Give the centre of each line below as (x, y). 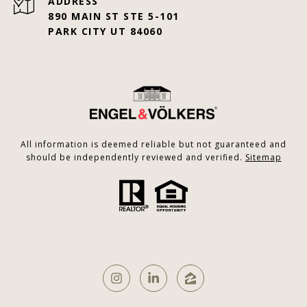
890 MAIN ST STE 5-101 (114, 16)
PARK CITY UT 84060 (105, 32)
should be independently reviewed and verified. (135, 158)
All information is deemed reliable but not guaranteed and (153, 145)
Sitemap (263, 158)
